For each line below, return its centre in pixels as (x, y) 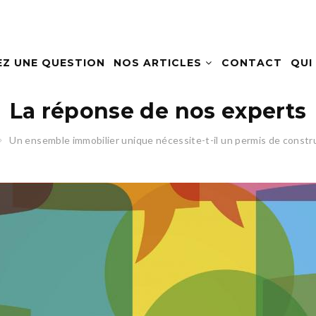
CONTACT (251, 63)
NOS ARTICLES (160, 63)
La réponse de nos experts (158, 111)
